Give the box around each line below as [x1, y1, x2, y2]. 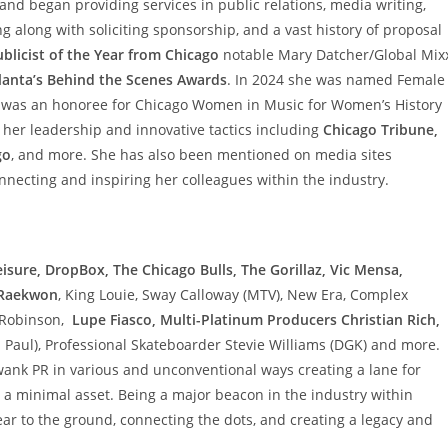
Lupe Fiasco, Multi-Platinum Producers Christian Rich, [72, 310, 440, 330]
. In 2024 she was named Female [227, 70, 445, 90]
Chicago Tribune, [323, 120, 438, 140]
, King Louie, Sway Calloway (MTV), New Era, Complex [58, 285, 408, 305]
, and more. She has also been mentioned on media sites [11, 145, 392, 165]
